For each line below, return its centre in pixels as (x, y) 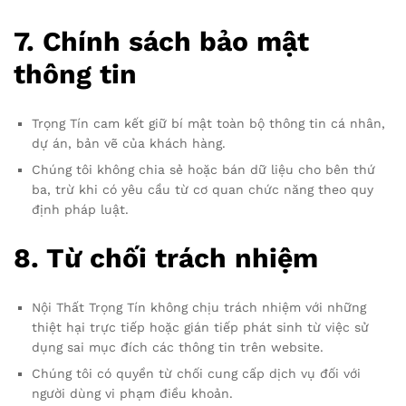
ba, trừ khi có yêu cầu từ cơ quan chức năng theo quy (203, 190)
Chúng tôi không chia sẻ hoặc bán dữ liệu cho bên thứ (203, 170)
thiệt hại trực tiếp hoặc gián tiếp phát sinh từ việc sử (200, 327)
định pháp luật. (80, 210)
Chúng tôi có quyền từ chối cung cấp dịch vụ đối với (196, 373)
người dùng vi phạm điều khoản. (132, 393)
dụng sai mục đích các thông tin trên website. (178, 347)
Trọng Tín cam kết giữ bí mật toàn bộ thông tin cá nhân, (208, 124)
